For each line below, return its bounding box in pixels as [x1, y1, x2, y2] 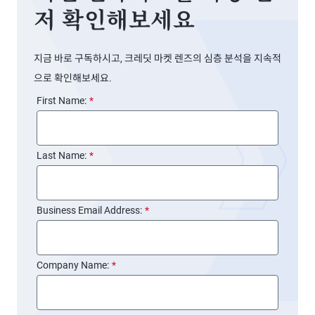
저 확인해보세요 [34, 13, 195, 33]
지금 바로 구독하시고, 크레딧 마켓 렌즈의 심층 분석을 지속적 [34, 53, 281, 64]
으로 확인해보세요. [34, 72, 112, 84]
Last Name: [37, 150, 86, 161]
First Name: [37, 95, 86, 106]
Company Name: [37, 259, 109, 271]
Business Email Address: [37, 205, 142, 216]
